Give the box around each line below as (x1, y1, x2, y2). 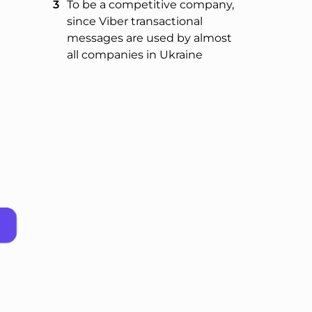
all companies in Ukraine (67, 48, 203, 62)
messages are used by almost (67, 31, 232, 45)
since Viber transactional (67, 15, 203, 29)
